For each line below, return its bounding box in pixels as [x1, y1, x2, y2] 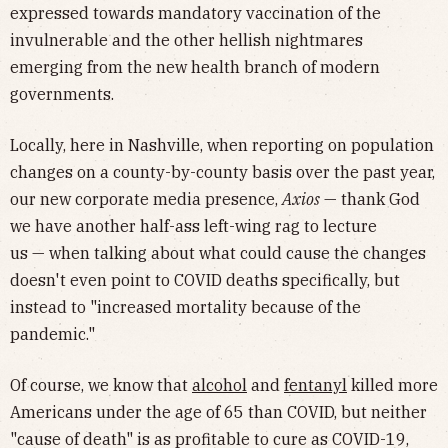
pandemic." [10, 324, 95, 345]
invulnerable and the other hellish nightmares [10, 30, 363, 51]
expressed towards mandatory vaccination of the [10, 3, 381, 24]
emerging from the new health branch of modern [10, 57, 380, 78]
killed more [347, 375, 438, 396]
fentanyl [284, 375, 347, 396]
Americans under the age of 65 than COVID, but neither [10, 402, 427, 423]
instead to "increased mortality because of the [10, 297, 361, 318]
